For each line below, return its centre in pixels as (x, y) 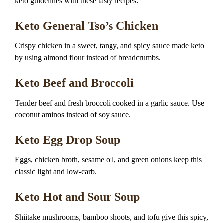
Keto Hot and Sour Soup (77, 197)
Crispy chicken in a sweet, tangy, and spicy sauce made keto (110, 46)
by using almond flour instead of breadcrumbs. (88, 58)
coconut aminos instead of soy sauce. (73, 114)
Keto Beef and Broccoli (74, 83)
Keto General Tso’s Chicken (87, 26)
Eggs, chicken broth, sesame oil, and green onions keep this (108, 160)
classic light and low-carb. (56, 172)
